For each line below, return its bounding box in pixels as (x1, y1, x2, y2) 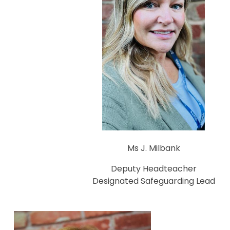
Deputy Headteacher (110, 163, 197, 175)
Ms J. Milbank (127, 142, 180, 155)
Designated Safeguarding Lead (92, 175, 215, 187)
